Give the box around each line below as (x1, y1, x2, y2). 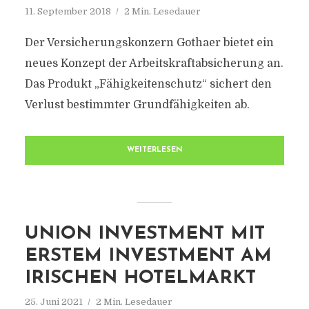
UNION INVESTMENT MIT (24, 225, 265, 243)
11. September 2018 (24, 6, 111, 17)
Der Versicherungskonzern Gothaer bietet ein (24, 37, 274, 49)
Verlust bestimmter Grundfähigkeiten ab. (24, 99, 250, 111)
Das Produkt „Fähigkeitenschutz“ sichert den (24, 78, 272, 90)
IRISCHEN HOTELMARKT (24, 269, 256, 288)
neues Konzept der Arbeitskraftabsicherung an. (24, 57, 283, 70)
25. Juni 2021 (24, 297, 83, 307)
